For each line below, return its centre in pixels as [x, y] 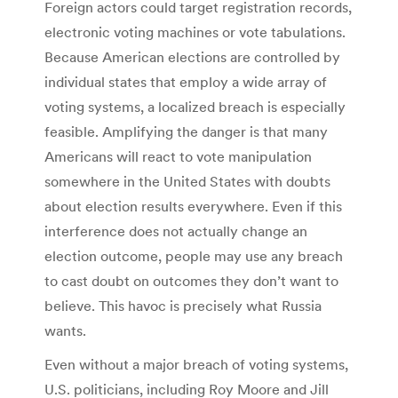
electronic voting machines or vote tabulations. [195, 32]
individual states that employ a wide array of [186, 82]
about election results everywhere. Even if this [193, 207]
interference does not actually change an [176, 231]
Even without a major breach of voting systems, [196, 365]
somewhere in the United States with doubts [187, 182]
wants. [65, 331]
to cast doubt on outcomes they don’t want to [191, 281]
